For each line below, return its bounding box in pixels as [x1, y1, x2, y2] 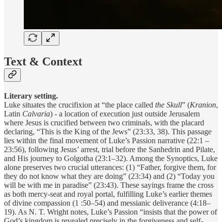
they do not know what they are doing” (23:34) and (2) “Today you [4, 172, 215, 181]
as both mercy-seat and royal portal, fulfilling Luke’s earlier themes [4, 190, 212, 199]
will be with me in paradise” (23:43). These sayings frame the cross [4, 181, 214, 190]
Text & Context [4, 55, 82, 68]
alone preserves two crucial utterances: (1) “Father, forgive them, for [4, 163, 216, 172]
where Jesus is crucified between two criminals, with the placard [4, 118, 204, 127]
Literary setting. [4, 92, 58, 101]
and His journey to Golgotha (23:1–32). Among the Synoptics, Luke [4, 154, 218, 163]
